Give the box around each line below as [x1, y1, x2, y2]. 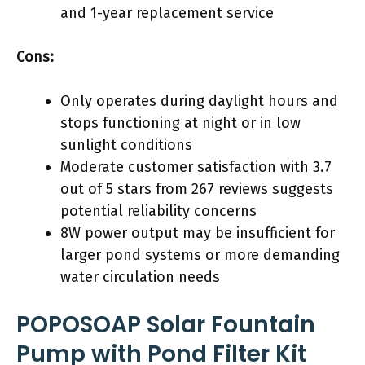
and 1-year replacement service [60, 3, 274, 22]
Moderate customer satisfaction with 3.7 [60, 157, 332, 176]
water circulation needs [60, 267, 220, 286]
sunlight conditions [60, 135, 192, 154]
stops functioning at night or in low [60, 113, 301, 132]
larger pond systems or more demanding [60, 245, 340, 264]
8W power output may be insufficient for [60, 223, 335, 242]
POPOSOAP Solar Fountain [16, 308, 315, 341]
